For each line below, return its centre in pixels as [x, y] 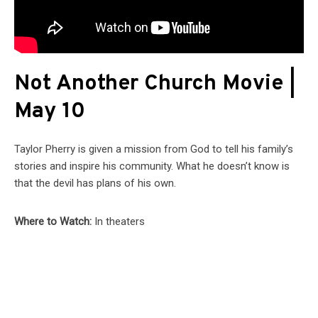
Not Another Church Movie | [155, 84]
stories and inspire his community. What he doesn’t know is [152, 166]
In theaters [120, 222]
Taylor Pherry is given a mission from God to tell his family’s [154, 149]
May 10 [50, 112]
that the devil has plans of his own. [95, 183]
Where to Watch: [54, 222]
